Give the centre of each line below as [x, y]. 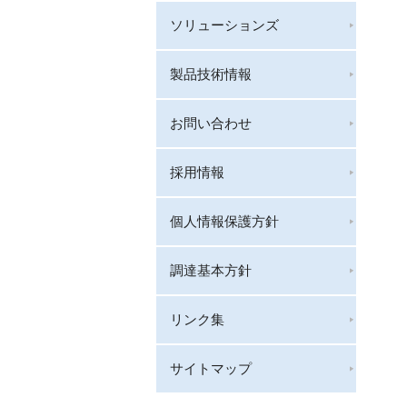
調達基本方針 [211, 270]
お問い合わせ [211, 123]
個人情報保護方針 [224, 221]
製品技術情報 [211, 74]
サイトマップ [211, 368]
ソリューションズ [224, 25]
